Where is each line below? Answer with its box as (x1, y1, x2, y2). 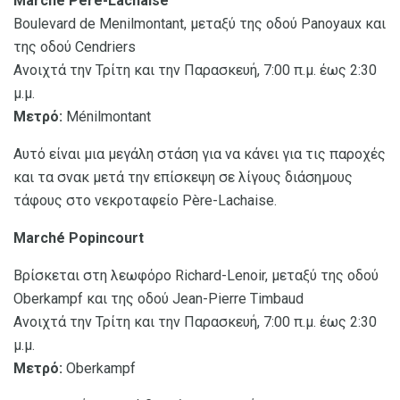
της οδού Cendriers (13, 38, 136, 56)
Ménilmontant (62, 108, 151, 126)
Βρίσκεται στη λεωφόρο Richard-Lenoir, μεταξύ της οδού (13, 267, 379, 285)
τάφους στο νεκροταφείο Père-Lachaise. (13, 192, 277, 210)
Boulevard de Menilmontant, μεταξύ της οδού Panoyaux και (13, 15, 386, 33)
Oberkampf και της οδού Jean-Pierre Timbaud (13, 290, 304, 308)
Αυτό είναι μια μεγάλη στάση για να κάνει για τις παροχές (13, 146, 386, 163)
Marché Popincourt (13, 229, 144, 247)
